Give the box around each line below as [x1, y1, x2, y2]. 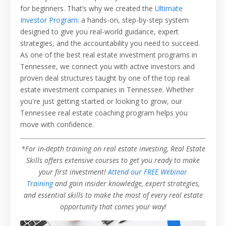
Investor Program [20, 15, 78, 25]
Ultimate [155, 3, 183, 13]
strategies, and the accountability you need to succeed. [20, 38, 200, 48]
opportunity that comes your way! [60, 201, 166, 211]
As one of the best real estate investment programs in [20, 49, 197, 60]
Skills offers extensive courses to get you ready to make [26, 155, 200, 165]
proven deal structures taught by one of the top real [20, 73, 190, 83]
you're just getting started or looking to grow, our [20, 96, 182, 106]
